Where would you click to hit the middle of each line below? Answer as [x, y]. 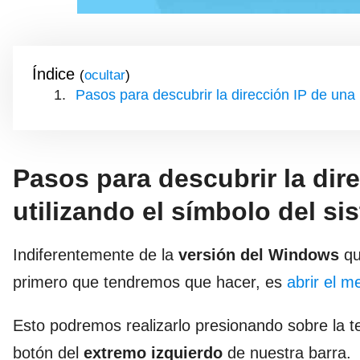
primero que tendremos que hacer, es [150, 282]
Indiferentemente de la [96, 254]
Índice [53, 74]
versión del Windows [259, 254]
